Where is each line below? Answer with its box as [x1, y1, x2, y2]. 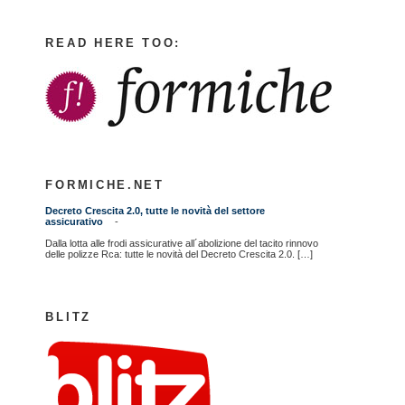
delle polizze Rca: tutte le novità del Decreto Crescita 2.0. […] [45, 248, 314, 259]
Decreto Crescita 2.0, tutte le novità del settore [45, 205, 266, 217]
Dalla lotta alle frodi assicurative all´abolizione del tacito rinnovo [45, 237, 319, 249]
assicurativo [45, 216, 104, 228]
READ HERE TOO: [45, 35, 182, 50]
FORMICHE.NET [45, 178, 165, 193]
